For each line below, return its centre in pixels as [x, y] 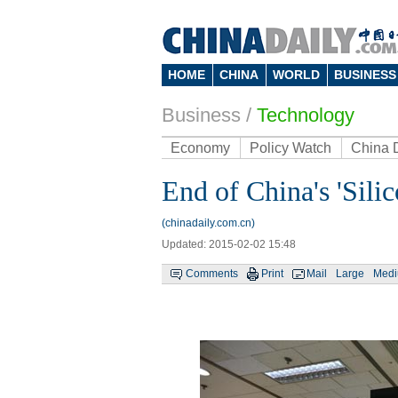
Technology [306, 115]
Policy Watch [291, 148]
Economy [200, 148]
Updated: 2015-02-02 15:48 [229, 244]
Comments [212, 274]
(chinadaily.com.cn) [208, 223]
